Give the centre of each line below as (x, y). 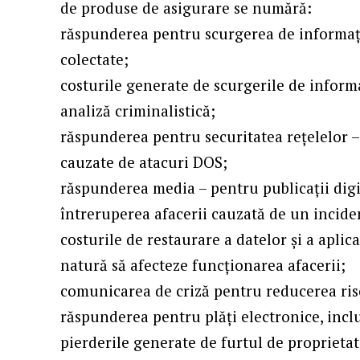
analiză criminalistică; (138, 111)
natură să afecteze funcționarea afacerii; (203, 265)
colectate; (95, 59)
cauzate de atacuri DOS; (144, 162)
